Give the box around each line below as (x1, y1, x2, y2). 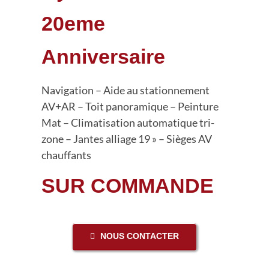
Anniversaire (41, 45, 165, 68)
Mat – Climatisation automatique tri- (41, 116, 214, 129)
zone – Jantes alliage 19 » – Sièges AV (41, 132, 212, 145)
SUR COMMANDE (41, 174, 214, 197)
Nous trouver (31, 2, 92, 12)
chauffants (41, 148, 91, 162)
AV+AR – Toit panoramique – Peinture (41, 100, 219, 113)
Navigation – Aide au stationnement (41, 83, 210, 97)
